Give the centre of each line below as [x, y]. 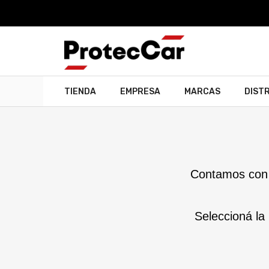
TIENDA [80, 92]
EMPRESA [140, 92]
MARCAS [202, 92]
